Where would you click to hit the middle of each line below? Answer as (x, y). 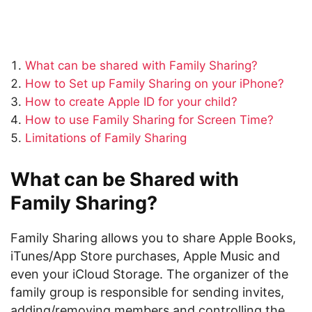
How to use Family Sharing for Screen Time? (149, 120)
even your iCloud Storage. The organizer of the (149, 274)
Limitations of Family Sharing (106, 138)
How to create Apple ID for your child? (131, 102)
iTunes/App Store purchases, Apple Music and (145, 256)
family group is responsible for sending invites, (147, 292)
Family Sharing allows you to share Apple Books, (153, 238)
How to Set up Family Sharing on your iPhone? (155, 84)
